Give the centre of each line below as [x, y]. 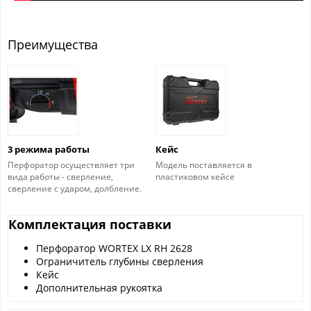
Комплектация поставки [90, 225]
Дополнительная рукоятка [99, 288]
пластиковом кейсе [195, 177]
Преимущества [53, 45]
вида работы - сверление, [60, 177]
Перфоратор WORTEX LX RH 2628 [114, 249]
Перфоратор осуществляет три [71, 165]
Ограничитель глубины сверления [120, 262]
